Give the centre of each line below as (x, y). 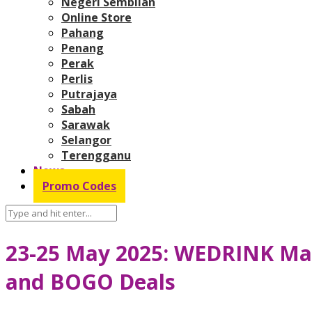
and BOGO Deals (91, 281)
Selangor (86, 140)
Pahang (83, 32)
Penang (83, 48)
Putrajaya (89, 94)
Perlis (77, 78)
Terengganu (96, 155)
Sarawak (86, 124)
